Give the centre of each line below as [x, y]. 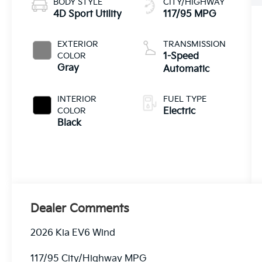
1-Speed [181, 56]
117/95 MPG [189, 14]
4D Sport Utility [88, 14]
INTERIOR [77, 99]
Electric [179, 111]
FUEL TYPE [185, 99]
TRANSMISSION [194, 44]
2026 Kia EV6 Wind [73, 233]
